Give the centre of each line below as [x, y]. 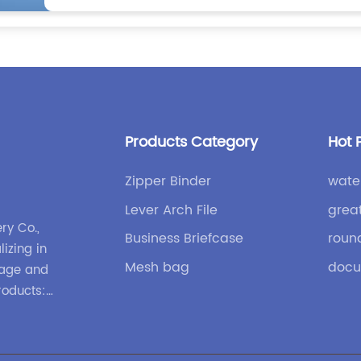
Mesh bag [158, 267]
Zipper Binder [168, 182]
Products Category [192, 143]
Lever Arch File [172, 210]
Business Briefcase [185, 239]
